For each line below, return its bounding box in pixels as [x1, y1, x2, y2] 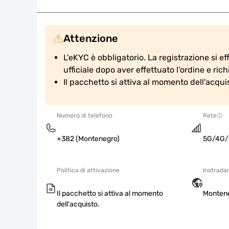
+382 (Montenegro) [57, 134, 120, 143]
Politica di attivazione [57, 167, 120, 174]
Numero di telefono [57, 112, 112, 119]
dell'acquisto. [57, 200, 100, 209]
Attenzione [63, 32, 118, 44]
